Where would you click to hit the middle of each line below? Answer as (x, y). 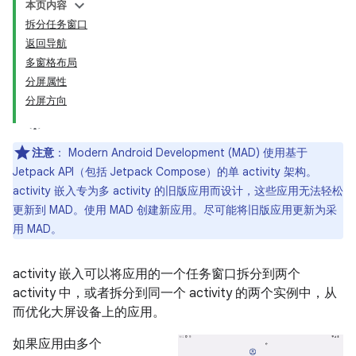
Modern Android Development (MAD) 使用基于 (186, 153)
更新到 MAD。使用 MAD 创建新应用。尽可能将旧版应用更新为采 (175, 210)
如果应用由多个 (57, 344)
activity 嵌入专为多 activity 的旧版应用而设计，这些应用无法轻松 (178, 191)
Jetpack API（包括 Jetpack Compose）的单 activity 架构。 (165, 172)
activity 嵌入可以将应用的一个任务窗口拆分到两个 (157, 274)
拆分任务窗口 (56, 24)
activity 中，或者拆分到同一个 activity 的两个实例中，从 (175, 293)
